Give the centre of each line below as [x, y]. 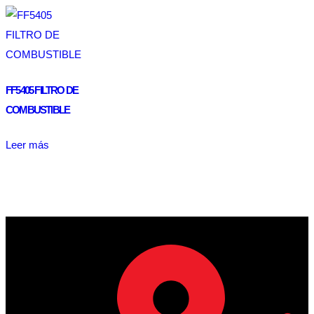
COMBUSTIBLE [38, 109]
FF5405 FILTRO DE [42, 90]
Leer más [27, 145]
